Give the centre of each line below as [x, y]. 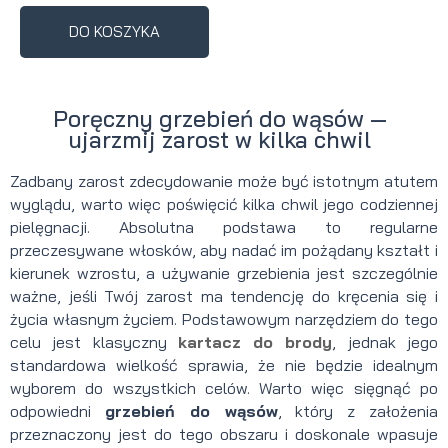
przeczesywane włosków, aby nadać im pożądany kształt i [224, 249]
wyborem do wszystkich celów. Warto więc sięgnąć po [224, 387]
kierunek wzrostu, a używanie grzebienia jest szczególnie [224, 272]
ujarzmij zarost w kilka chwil [220, 139]
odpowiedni [57, 410]
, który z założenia [358, 410]
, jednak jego [385, 341]
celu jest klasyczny [94, 341]
